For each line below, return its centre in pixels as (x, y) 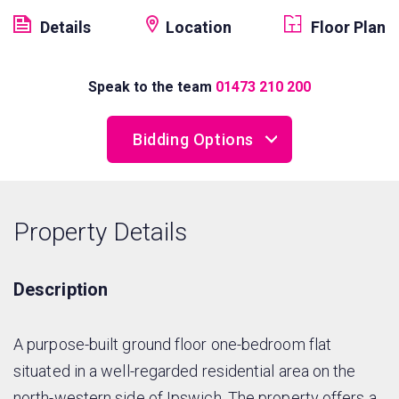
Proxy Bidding (160, 286)
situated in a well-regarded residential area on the (185, 370)
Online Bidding (162, 190)
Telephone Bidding (176, 238)
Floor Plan (348, 27)
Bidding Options (193, 139)
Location (199, 27)
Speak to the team (150, 86)
